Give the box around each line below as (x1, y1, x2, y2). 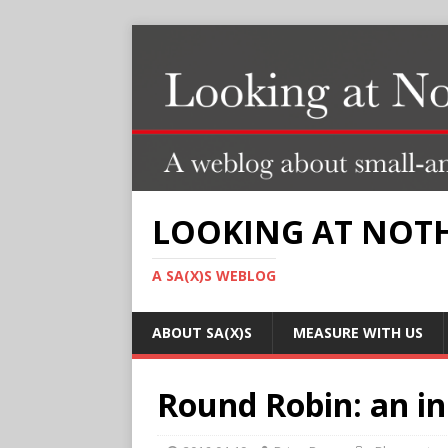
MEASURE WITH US (293, 323, 423, 343)
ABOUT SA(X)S (152, 323, 252, 343)
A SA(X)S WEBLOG (152, 266, 276, 286)
